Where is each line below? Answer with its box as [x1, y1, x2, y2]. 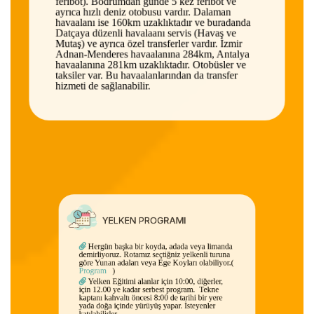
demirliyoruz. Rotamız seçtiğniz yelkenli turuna [49, 225, 258, 237]
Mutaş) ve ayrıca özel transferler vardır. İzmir [49, 39, 247, 51]
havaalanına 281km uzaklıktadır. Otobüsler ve [49, 62, 252, 74]
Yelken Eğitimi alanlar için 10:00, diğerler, [59, 262, 248, 274]
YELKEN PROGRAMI [81, 177, 198, 192]
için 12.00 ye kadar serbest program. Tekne [49, 273, 243, 285]
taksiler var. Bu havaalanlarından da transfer [49, 73, 243, 85]
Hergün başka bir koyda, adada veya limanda [59, 214, 261, 226]
